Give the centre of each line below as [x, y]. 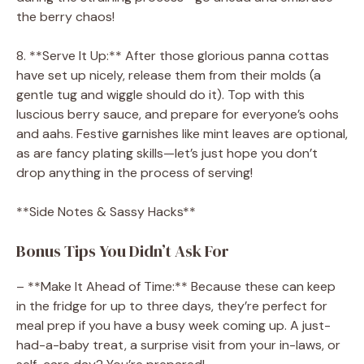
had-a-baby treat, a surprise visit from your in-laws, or [178, 344]
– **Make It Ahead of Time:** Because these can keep [176, 286]
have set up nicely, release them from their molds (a [169, 75]
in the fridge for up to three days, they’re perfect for [172, 305]
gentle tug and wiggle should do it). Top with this [160, 94]
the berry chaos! [65, 16]
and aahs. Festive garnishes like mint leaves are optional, [182, 133]
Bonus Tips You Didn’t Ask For [123, 251]
